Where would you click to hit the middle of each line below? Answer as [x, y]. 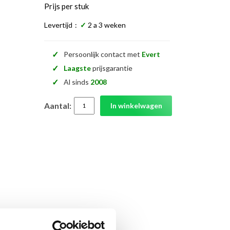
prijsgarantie [112, 68]
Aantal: [58, 105]
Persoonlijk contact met [103, 54]
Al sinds [77, 82]
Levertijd [58, 25]
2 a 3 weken [107, 25]
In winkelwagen [136, 105]
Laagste [77, 68]
